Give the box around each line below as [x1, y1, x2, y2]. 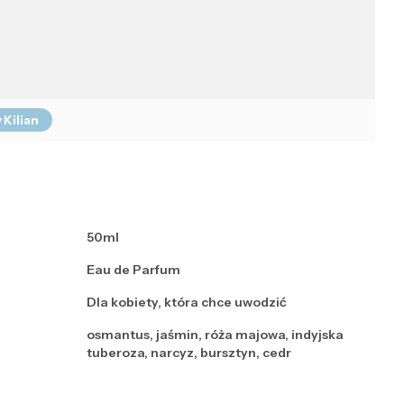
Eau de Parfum [87, 262, 180, 279]
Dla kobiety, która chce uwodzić [87, 294, 287, 311]
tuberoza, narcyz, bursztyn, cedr [87, 344, 291, 362]
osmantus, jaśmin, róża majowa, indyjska [87, 326, 344, 344]
